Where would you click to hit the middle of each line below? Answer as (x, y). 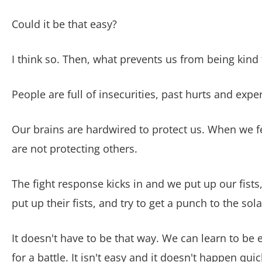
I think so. (36, 59)
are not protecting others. (76, 148)
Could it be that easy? (64, 24)
